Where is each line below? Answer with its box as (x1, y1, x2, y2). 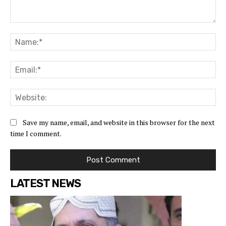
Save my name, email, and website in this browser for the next (23, 117, 215, 127)
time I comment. (10, 128, 62, 138)
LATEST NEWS (10, 176, 81, 190)
